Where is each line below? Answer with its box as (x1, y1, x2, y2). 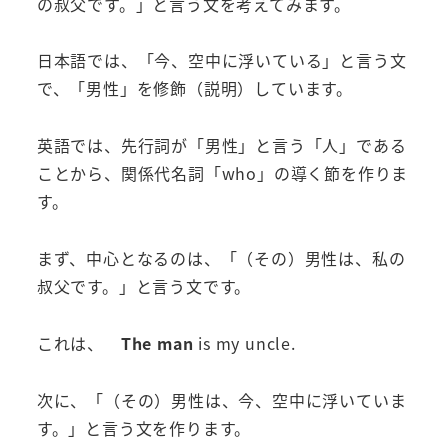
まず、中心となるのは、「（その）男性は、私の (36, 246, 406, 271)
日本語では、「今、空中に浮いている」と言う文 (36, 48, 407, 73)
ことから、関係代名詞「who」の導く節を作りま (36, 161, 409, 186)
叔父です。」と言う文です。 (36, 274, 252, 299)
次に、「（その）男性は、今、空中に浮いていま (36, 387, 407, 412)
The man (120, 330, 194, 355)
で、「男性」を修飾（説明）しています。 (36, 76, 353, 101)
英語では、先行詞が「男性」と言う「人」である (36, 133, 407, 158)
